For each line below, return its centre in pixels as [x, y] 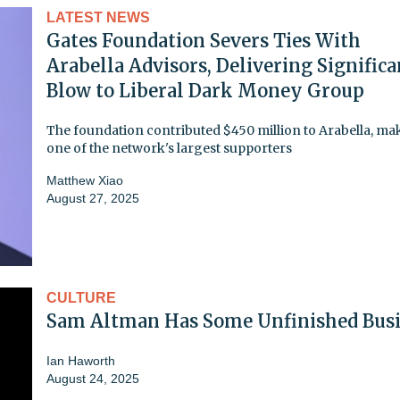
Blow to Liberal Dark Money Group [205, 90]
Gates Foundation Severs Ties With [204, 40]
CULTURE [81, 297]
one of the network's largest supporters [169, 148]
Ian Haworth [81, 360]
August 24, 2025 [93, 378]
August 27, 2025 [93, 198]
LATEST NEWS [98, 17]
